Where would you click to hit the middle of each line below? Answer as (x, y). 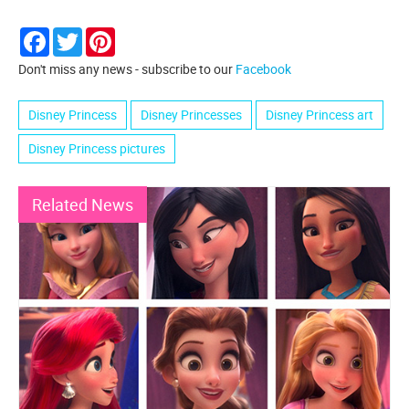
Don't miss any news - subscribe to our (127, 69)
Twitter (102, 35)
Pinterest (141, 35)
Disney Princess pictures (97, 149)
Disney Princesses (191, 115)
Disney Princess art (320, 115)
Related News (83, 205)
